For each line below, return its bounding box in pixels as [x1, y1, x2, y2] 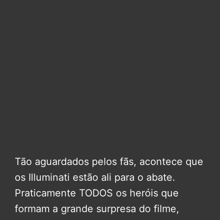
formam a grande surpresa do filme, [15, 202, 179, 215]
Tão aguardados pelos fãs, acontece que [15, 155, 203, 167]
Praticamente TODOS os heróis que [15, 187, 179, 199]
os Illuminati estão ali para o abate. [15, 171, 175, 183]
